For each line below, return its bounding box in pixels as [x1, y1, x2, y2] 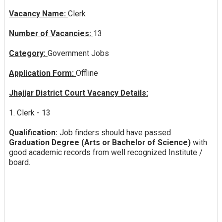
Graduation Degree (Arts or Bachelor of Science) [8, 137, 191, 147]
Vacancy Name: [8, 8, 68, 18]
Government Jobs [47, 48, 109, 58]
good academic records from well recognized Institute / [8, 147, 203, 157]
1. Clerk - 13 [8, 108, 51, 117]
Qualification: [8, 127, 59, 137]
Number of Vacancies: [8, 28, 93, 38]
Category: [8, 48, 48, 58]
